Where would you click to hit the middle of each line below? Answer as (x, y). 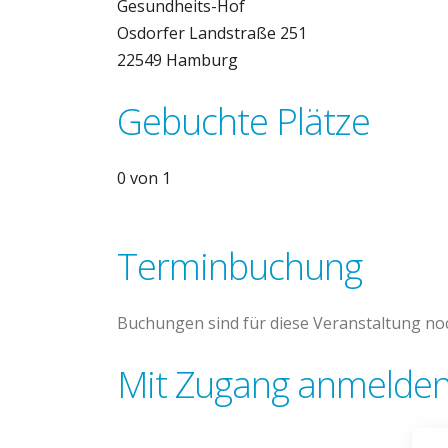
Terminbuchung (239, 266)
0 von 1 (144, 178)
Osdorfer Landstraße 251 (212, 33)
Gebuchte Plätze (243, 121)
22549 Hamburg (177, 60)
